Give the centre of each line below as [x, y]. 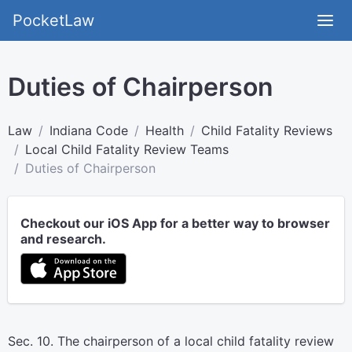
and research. [63, 239]
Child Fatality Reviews [267, 130]
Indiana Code [89, 130]
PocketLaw [53, 20]
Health [165, 130]
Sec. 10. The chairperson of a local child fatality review [171, 341]
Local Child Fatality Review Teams [127, 149]
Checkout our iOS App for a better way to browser [175, 223]
